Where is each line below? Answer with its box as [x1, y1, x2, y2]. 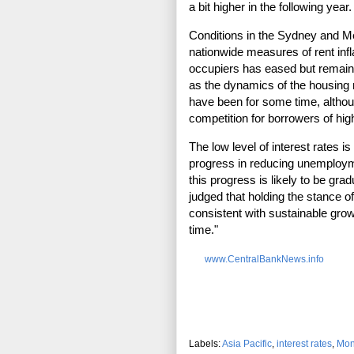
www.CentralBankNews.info [205, 254, 324, 265]
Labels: [189, 338, 222, 350]
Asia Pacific [222, 338, 272, 350]
